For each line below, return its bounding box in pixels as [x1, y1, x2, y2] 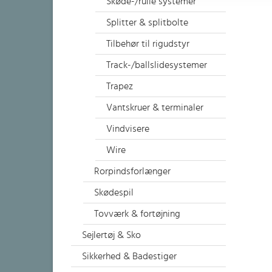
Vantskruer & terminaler [106, 103, 203, 112]
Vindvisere [106, 124, 149, 134]
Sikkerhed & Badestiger [82, 251, 177, 261]
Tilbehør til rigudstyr [106, 39, 189, 49]
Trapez [106, 81, 133, 91]
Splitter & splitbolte [106, 18, 188, 27]
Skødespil [94, 188, 134, 197]
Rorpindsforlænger [94, 166, 171, 176]
